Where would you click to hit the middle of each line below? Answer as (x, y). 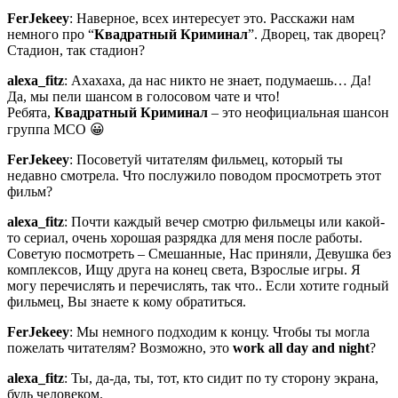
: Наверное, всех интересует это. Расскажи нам (212, 18)
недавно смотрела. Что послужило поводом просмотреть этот (194, 175)
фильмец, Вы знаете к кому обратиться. (127, 301)
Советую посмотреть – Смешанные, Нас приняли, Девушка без (199, 253)
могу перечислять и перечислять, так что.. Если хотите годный (198, 285)
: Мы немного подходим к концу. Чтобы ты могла (219, 331)
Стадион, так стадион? (76, 50)
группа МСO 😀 (56, 129)
